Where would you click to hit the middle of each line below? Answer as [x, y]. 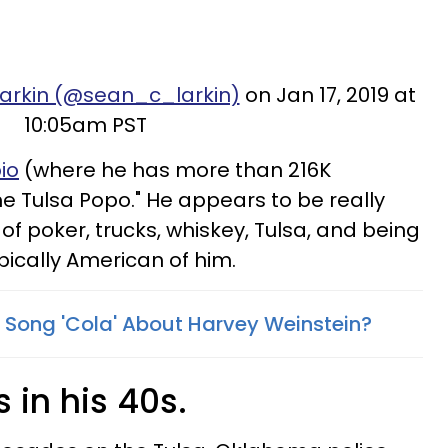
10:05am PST [85, 125]
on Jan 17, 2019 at [327, 95]
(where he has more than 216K [175, 170]
